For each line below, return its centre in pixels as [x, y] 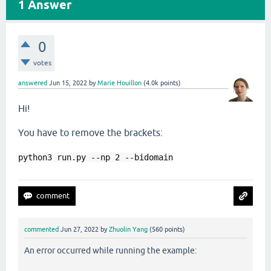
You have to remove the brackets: [90, 132]
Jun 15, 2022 [68, 83]
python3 [38, 157]
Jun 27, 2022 [80, 229]
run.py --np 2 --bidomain [115, 157]
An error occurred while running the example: [110, 251]
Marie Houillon [119, 83]
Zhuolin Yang [128, 229]
